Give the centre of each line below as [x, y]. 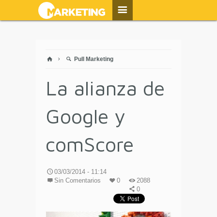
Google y [85, 116]
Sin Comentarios [78, 180]
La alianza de [105, 88]
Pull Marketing [93, 59]
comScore [90, 144]
